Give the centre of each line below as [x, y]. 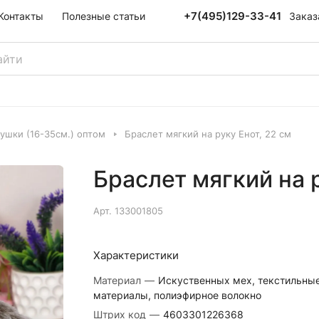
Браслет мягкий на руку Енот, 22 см [208, 134]
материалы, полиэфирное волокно [177, 295]
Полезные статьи [104, 16]
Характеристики [136, 255]
